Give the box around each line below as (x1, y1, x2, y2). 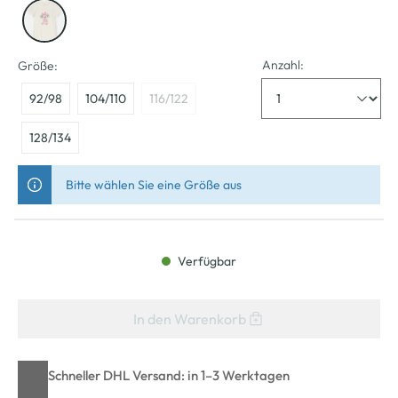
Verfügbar (175, 252, 236, 269)
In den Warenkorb (132, 309, 246, 328)
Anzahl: (262, 56, 305, 73)
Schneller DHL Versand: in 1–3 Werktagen (48, 366, 290, 384)
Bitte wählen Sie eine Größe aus (66, 176, 242, 193)
